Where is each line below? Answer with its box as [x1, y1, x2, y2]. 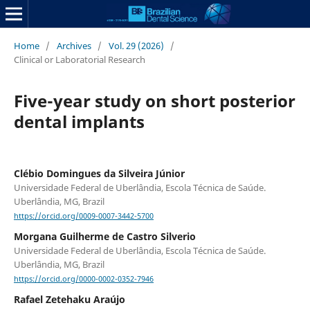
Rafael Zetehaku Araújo [13, 293, 125, 307]
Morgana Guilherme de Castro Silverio [13, 230, 196, 244]
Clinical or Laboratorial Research [13, 53, 145, 66]
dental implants [13, 109, 145, 133]
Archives [56, 39, 91, 52]
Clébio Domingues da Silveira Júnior [13, 166, 185, 180]
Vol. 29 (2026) [108, 39, 164, 52]
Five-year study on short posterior [13, 89, 295, 112]
